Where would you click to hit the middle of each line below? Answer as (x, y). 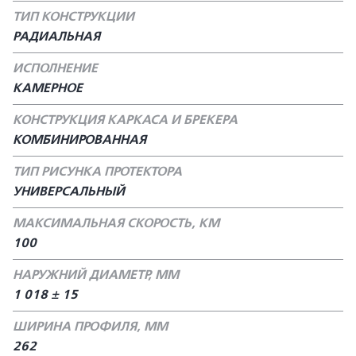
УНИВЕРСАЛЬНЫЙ (69, 192)
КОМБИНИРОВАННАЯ (79, 140)
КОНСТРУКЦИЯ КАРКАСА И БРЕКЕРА (125, 120)
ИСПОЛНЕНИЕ (55, 68)
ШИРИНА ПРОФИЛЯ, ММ (90, 327)
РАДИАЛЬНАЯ (56, 37)
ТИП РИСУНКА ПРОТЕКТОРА (97, 172)
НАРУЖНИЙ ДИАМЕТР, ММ (96, 275)
